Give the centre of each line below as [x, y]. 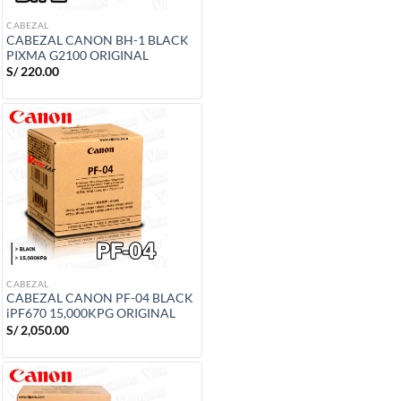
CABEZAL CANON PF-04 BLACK [100, 299]
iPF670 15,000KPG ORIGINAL [91, 314]
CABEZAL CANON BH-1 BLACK [98, 40]
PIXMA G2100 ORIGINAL [77, 55]
